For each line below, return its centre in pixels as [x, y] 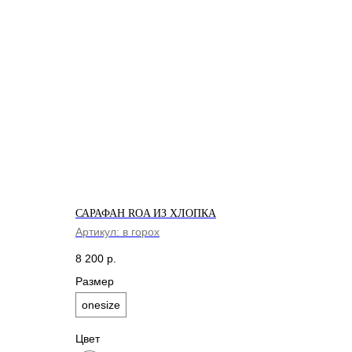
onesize [101, 304]
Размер [95, 281]
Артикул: [99, 232]
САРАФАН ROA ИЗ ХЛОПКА [146, 213]
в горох [141, 232]
